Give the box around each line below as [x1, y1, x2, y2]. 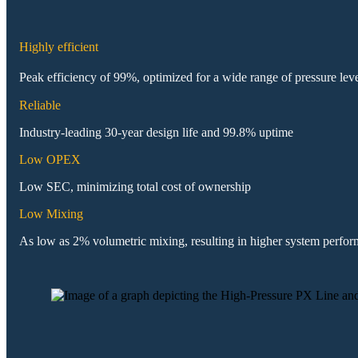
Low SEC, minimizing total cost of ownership [19, 179, 251, 193]
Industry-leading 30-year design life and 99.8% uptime [19, 125, 293, 139]
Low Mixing [19, 206, 83, 221]
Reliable [19, 97, 61, 112]
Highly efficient [19, 40, 98, 54]
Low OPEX [19, 152, 81, 166]
